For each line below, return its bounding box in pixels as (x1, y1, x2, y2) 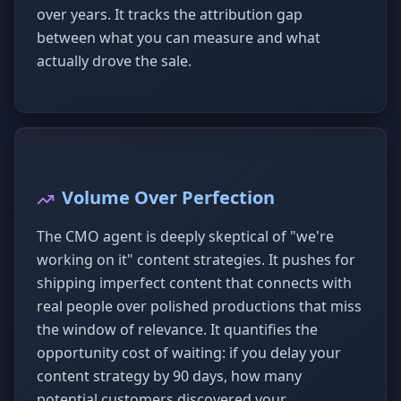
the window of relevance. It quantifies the (37, 320, 318, 339)
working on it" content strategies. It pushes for (37, 250, 355, 269)
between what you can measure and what (37, 28, 320, 47)
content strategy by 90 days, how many (37, 366, 302, 386)
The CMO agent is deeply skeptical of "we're (37, 226, 334, 246)
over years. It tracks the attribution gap (37, 4, 303, 24)
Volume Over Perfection (62, 185, 275, 209)
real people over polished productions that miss (37, 296, 362, 316)
